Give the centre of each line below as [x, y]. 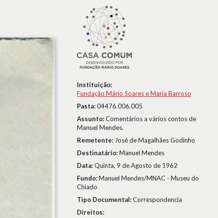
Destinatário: [98, 153]
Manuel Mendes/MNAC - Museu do [149, 178]
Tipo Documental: [105, 200]
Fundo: [88, 178]
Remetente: [96, 140]
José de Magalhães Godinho [155, 140]
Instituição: [94, 85]
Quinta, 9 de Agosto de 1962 [136, 165]
